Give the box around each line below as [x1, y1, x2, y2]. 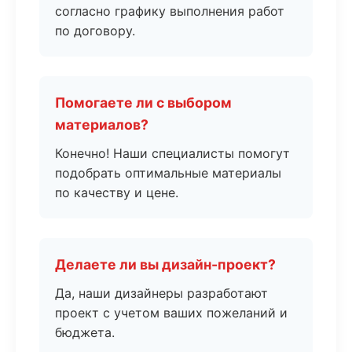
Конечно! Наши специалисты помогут [55, 145, 290, 161]
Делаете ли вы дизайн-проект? [55, 256, 276, 273]
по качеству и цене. [55, 185, 178, 200]
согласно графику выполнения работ [55, 3, 284, 19]
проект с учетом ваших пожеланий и [55, 305, 288, 321]
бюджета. [55, 324, 115, 340]
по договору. [55, 23, 135, 38]
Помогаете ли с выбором [55, 94, 232, 111]
